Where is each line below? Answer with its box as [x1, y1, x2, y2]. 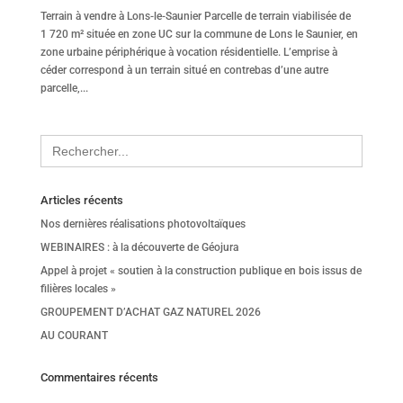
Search [39, 132, 72, 146]
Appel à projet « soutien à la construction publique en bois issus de [40, 264, 362, 277]
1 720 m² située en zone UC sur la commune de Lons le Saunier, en [40, 27, 358, 40]
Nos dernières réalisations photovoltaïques [40, 217, 246, 230]
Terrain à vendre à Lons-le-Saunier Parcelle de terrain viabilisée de [40, 9, 351, 22]
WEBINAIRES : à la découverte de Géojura [40, 240, 238, 254]
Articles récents [40, 193, 123, 207]
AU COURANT [40, 328, 108, 342]
